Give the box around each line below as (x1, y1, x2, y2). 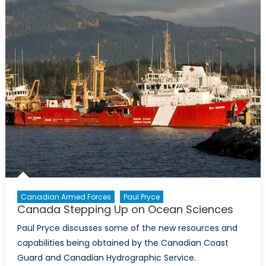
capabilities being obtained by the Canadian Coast (17, 237, 229, 249)
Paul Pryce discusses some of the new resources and (17, 222, 237, 235)
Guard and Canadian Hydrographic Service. (17, 252, 196, 264)
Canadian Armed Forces (20, 192, 111, 202)
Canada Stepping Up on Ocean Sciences (17, 202, 233, 217)
